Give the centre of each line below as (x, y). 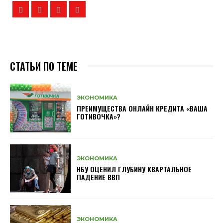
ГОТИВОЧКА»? (99, 116)
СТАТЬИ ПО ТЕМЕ (44, 66)
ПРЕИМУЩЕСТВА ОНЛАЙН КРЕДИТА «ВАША (142, 109)
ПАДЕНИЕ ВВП (99, 177)
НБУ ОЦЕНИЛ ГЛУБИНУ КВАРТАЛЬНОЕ (134, 169)
